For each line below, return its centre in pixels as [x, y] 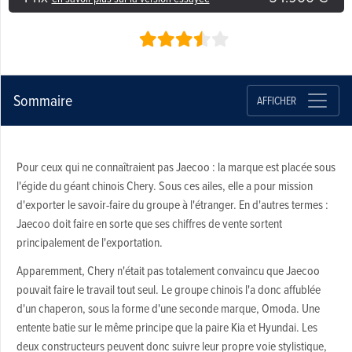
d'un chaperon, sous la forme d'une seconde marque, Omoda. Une [168, 308]
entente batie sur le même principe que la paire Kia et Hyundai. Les [167, 327]
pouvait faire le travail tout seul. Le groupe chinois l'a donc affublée [168, 290]
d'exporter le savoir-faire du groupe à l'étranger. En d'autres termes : [172, 205]
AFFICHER [276, 100]
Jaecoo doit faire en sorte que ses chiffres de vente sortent [149, 224]
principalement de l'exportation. [89, 242]
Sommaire [42, 101]
